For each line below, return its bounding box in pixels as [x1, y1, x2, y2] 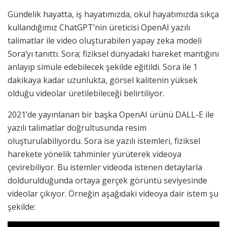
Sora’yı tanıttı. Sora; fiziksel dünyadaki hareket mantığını [8, 48, 219, 60]
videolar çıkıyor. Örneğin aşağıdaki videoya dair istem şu [8, 188, 218, 200]
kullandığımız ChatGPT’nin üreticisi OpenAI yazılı [8, 22, 190, 33]
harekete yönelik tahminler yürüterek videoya [8, 148, 181, 160]
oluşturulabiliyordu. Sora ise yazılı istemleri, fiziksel [8, 135, 200, 147]
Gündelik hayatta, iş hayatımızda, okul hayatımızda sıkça [8, 9, 219, 20]
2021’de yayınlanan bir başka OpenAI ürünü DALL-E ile [8, 109, 214, 121]
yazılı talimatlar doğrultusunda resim [8, 122, 146, 134]
